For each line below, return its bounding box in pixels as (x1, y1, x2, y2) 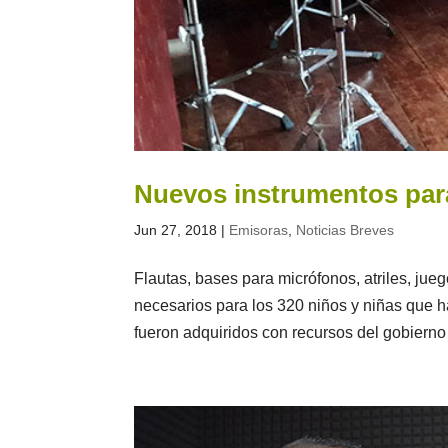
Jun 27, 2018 (134, 222, 218, 239)
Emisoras (229, 222, 289, 239)
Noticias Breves (296, 222, 395, 239)
